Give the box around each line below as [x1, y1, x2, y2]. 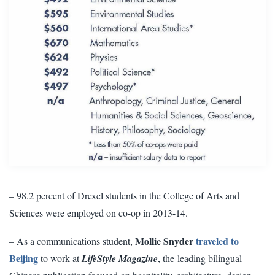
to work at [38, 251, 82, 265]
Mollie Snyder [135, 233, 193, 248]
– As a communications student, [9, 234, 135, 247]
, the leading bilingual [158, 251, 242, 265]
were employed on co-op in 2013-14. [45, 206, 188, 219]
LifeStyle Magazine [82, 251, 158, 265]
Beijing [9, 250, 38, 265]
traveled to [196, 233, 239, 248]
